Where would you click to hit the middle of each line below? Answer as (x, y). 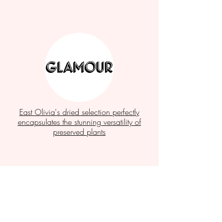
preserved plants (79, 132)
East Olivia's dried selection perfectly (79, 112)
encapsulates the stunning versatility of (79, 122)
